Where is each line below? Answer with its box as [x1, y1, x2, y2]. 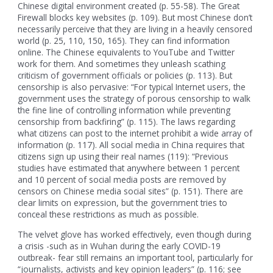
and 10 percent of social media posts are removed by [18, 174, 227, 186]
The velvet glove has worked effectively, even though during [18, 228, 252, 240]
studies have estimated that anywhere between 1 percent [18, 162, 240, 174]
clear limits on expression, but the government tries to [18, 197, 228, 209]
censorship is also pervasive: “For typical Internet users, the [18, 81, 246, 93]
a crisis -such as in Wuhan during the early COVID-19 [18, 239, 221, 252]
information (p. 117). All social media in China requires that [18, 139, 245, 151]
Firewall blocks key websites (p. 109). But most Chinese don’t [18, 12, 253, 24]
